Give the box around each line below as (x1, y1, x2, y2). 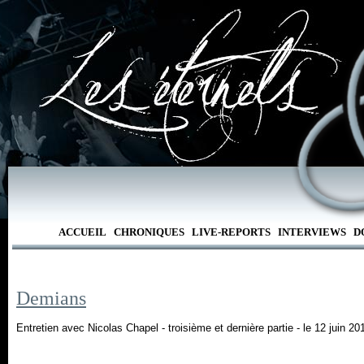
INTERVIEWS (277, 226, 346, 238)
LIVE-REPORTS (191, 226, 271, 238)
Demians (16, 288, 86, 309)
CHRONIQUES (113, 226, 184, 238)
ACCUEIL (58, 226, 106, 238)
